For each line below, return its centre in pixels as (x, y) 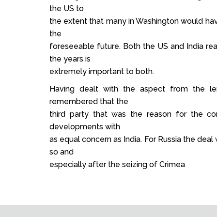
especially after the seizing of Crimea (117, 165)
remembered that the (89, 102)
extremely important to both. (102, 72)
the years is (70, 59)
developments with (85, 127)
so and (62, 152)
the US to (67, 9)
